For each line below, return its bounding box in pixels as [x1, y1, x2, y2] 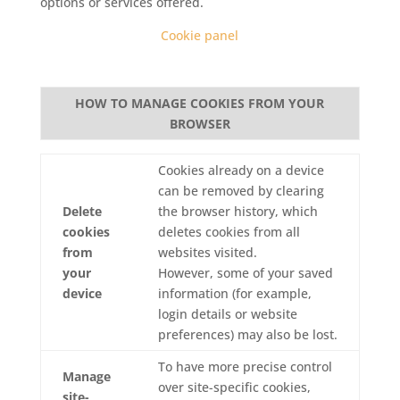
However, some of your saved [157, 264, 333, 281]
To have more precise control [157, 358, 332, 375]
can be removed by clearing [157, 182, 324, 199]
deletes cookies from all [157, 223, 300, 240]
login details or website [157, 305, 297, 322]
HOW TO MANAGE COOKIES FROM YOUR [75, 95, 325, 112]
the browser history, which [157, 203, 318, 220]
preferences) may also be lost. [157, 326, 337, 343]
